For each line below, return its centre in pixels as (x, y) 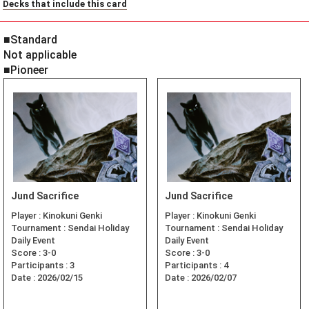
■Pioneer (26, 70)
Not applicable (40, 55)
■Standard (30, 40)
